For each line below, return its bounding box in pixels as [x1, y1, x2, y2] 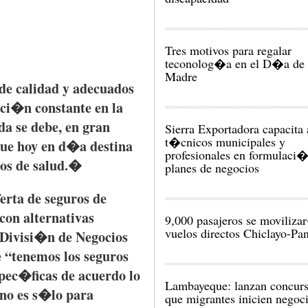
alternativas [23, 208, 94, 228]
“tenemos [5, 246, 60, 266]
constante [35, 98, 91, 118]
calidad [16, 78, 59, 98]
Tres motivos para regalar [165, 42, 291, 58]
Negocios [76, 227, 128, 247]
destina [90, 136, 133, 156]
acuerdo [78, 265, 126, 285]
